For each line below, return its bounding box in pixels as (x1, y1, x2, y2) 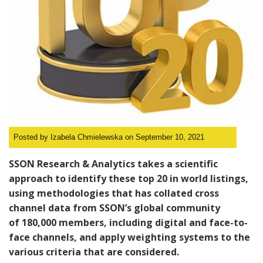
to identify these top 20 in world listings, (53, 171, 248, 185)
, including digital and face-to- (104, 215, 248, 229)
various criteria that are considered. (9, 245, 181, 258)
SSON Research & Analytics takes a (9, 157, 175, 170)
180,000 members (22, 215, 104, 229)
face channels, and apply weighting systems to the (9, 230, 250, 244)
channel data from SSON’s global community (9, 201, 220, 214)
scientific (175, 157, 218, 170)
